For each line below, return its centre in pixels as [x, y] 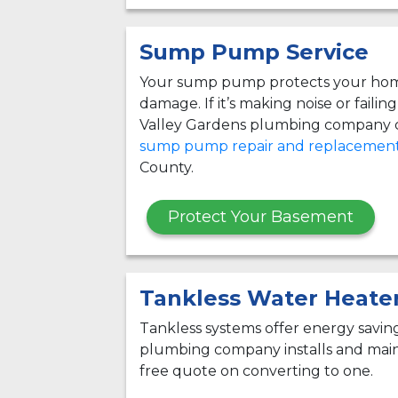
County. [167, 167]
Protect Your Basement [261, 216]
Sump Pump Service [254, 52]
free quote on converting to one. [256, 370]
